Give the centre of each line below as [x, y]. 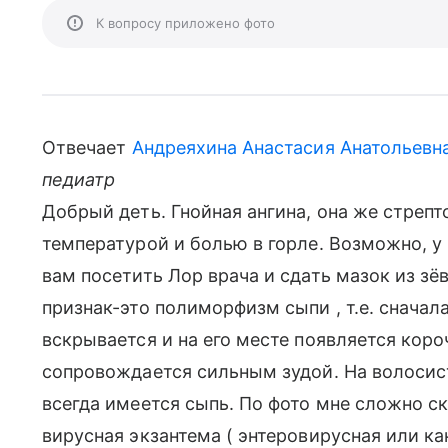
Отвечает [87, 147]
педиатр [79, 179]
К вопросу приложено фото [185, 23]
